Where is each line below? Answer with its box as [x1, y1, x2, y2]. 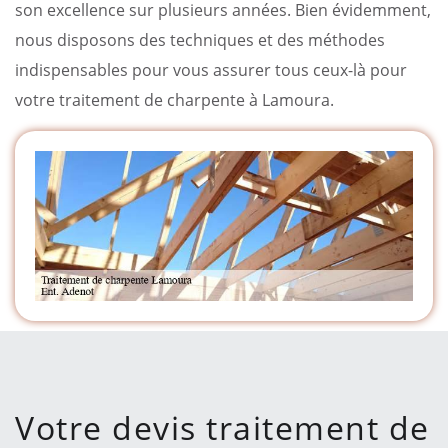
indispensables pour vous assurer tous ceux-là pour [15, 58, 407, 81]
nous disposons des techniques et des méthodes [15, 28, 385, 51]
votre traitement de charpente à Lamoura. [15, 88, 334, 111]
